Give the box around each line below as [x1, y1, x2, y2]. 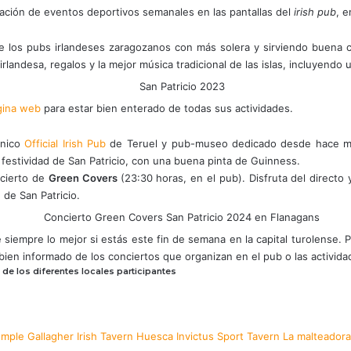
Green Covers [48, 171, 121, 184]
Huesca [136, 329, 173, 342]
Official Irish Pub [24, 136, 107, 150]
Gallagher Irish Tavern [27, 329, 133, 342]
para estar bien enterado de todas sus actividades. [41, 101, 293, 114]
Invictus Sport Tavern [176, 329, 280, 342]
